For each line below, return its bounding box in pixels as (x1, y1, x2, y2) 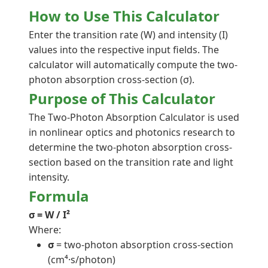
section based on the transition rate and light (29, 156, 233, 169)
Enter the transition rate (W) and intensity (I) (29, 28, 228, 41)
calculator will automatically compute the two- (29, 58, 237, 71)
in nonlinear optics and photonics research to (29, 126, 235, 139)
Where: (29, 223, 61, 236)
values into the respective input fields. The (29, 43, 219, 56)
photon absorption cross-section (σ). (29, 73, 194, 86)
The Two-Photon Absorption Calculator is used (29, 111, 239, 124)
